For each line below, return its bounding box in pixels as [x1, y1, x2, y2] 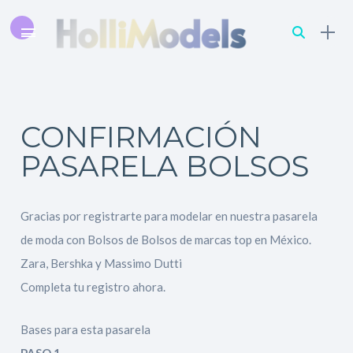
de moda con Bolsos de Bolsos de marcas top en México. [20, 232, 312, 247]
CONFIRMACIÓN [20, 119, 262, 154]
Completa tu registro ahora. [20, 280, 166, 294]
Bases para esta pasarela [20, 322, 151, 336]
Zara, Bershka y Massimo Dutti [20, 256, 183, 270]
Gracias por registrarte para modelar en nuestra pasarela [20, 209, 318, 223]
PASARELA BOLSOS [20, 148, 310, 184]
